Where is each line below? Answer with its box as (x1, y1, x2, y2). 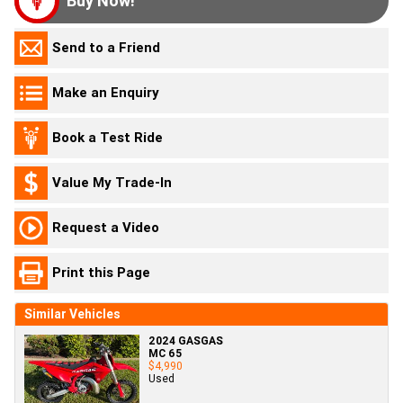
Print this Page (52, 264, 150, 282)
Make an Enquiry (52, 84, 159, 102)
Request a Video (52, 219, 159, 237)
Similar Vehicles (24, 305, 121, 322)
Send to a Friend (52, 39, 160, 57)
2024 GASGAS (148, 333, 223, 347)
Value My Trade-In (52, 174, 172, 192)
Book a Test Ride (52, 129, 163, 147)
